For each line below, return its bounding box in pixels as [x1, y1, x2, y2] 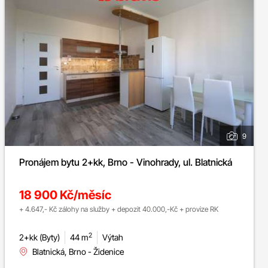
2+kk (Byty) [19, 232, 60, 243]
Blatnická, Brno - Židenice [32, 246, 124, 257]
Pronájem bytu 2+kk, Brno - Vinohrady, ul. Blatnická [61, 156, 232, 169]
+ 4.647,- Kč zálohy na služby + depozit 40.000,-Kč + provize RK [179, 205, 218, 214]
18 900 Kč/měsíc [19, 188, 111, 203]
